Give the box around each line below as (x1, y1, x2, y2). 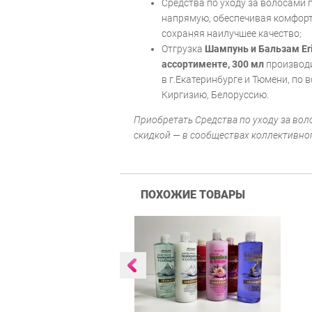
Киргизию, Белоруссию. (162, 88, 269, 100)
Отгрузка (162, 42, 205, 54)
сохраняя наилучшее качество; (162, 27, 302, 39)
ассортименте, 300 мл (162, 58, 264, 70)
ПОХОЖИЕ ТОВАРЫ (141, 187, 245, 201)
